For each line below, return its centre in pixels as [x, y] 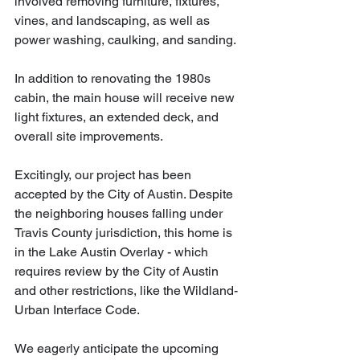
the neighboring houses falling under [120, 213]
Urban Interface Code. [78, 310]
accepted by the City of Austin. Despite [125, 194]
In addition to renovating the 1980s [114, 78]
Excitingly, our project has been [104, 175]
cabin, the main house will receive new [126, 98]
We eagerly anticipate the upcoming [118, 348]
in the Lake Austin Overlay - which [113, 252]
